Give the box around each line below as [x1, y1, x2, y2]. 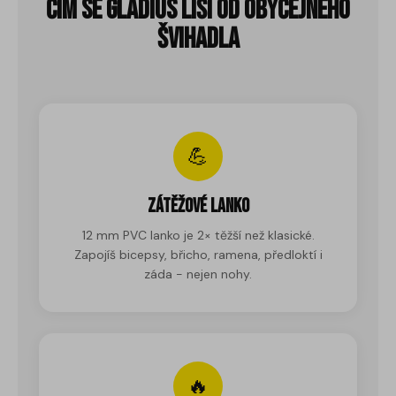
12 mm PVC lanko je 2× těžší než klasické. [81, 226, 315, 243]
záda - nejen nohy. [144, 265, 252, 282]
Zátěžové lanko [147, 194, 249, 218]
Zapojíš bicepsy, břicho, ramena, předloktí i [73, 246, 323, 263]
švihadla [156, 21, 240, 57]
